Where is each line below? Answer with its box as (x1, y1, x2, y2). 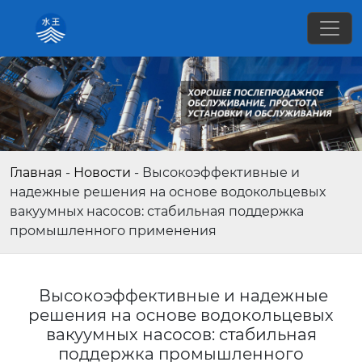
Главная (10, 164, 62, 180)
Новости (74, 164, 131, 180)
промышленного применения (10, 222, 217, 238)
